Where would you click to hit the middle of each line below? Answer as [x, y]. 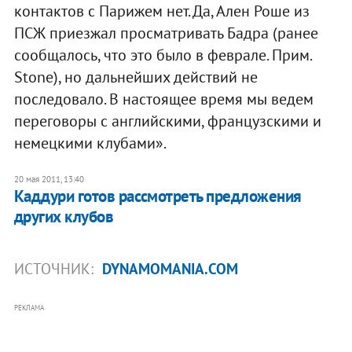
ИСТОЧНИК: [55, 268]
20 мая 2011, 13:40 [49, 179]
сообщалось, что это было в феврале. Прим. [162, 55]
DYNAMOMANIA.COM [170, 268]
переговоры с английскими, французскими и [167, 121]
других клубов [64, 216]
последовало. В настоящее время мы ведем [163, 99]
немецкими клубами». [90, 143]
